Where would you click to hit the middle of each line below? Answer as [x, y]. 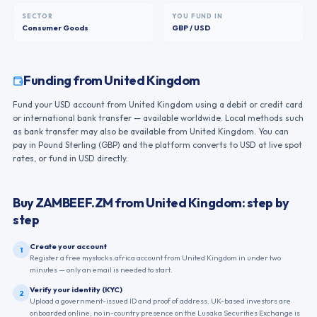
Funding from [64, 80]
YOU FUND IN [197, 16]
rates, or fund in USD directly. [70, 158]
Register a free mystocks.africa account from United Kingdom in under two [155, 258]
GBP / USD [191, 28]
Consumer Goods [55, 28]
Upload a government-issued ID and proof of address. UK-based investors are [160, 301]
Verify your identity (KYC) [76, 289]
